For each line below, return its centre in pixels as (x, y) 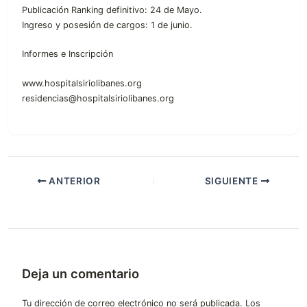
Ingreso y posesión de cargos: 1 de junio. (107, 25)
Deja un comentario (81, 273)
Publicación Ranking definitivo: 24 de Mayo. (112, 10)
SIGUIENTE (233, 181)
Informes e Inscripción (67, 54)
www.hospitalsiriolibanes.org (82, 83)
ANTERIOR (73, 181)
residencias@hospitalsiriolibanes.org (98, 98)
